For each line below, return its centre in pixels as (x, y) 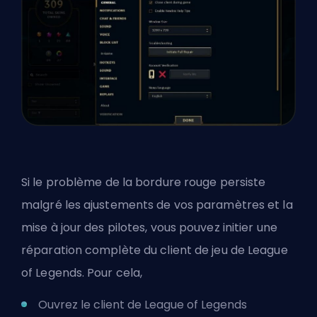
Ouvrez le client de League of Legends (143, 304)
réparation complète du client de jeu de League (155, 250)
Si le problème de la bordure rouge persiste (144, 182)
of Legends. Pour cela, (83, 272)
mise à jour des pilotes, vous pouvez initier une (149, 227)
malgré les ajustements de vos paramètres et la (157, 204)
